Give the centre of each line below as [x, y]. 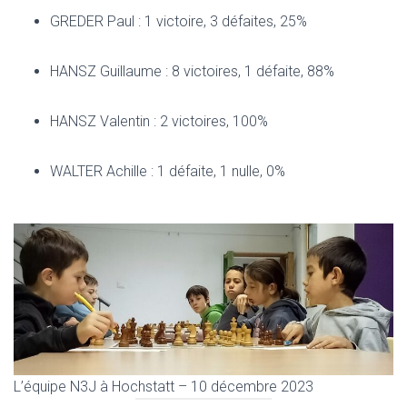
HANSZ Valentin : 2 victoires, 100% [159, 121]
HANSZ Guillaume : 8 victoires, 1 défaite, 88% [192, 71]
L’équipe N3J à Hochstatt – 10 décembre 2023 [164, 387]
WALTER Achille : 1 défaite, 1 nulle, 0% [168, 171]
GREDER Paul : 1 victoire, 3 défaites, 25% [179, 21]
